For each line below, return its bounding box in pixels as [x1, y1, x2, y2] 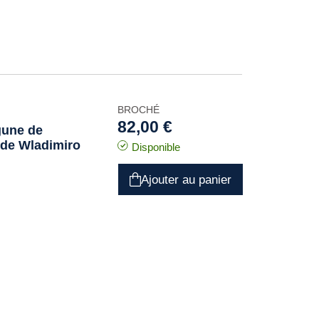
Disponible [131, 141, 180, 153]
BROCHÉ [117, 104, 159, 115]
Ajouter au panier [140, 172, 231, 187]
